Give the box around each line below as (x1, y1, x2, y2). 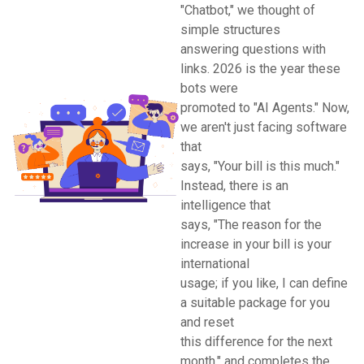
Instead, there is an (180, 178, 288, 193)
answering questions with (180, 41, 326, 57)
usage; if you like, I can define (180, 275, 348, 291)
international (180, 256, 249, 271)
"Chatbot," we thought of (180, 2, 315, 18)
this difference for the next (180, 334, 332, 349)
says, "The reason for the (180, 217, 322, 232)
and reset (180, 314, 234, 330)
